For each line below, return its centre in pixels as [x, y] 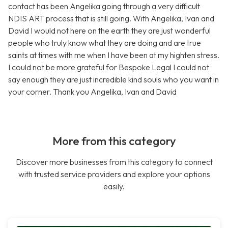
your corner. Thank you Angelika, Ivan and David [92, 92]
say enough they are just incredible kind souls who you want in [113, 80]
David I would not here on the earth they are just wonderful [109, 31]
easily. [114, 187]
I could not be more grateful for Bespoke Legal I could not [109, 67]
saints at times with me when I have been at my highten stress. [114, 55]
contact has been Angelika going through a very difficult [104, 6]
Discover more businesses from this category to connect [114, 162]
